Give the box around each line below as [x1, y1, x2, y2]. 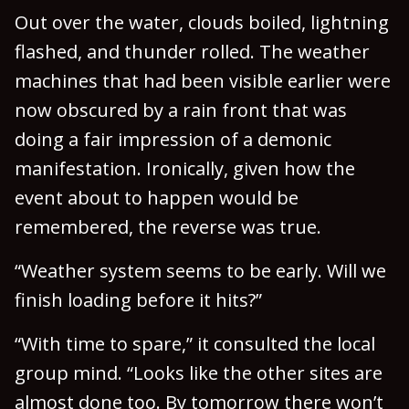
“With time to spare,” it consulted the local [15, 331, 375, 356]
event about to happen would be [15, 185, 299, 210]
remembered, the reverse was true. [15, 215, 321, 239]
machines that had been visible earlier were [15, 68, 391, 93]
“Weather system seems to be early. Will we [15, 258, 386, 283]
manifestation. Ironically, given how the [15, 156, 355, 181]
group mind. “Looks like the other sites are [15, 361, 383, 385]
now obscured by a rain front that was [15, 98, 347, 122]
